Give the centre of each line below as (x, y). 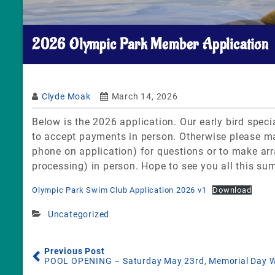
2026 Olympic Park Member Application (150, 44)
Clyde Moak (66, 96)
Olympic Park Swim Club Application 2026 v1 (119, 190)
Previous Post (75, 251)
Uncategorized (79, 214)
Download (232, 190)
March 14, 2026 (145, 96)
